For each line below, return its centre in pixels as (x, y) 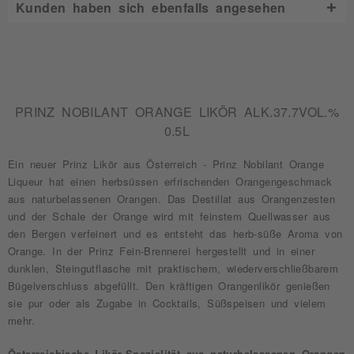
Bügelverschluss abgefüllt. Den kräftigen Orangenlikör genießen (169, 286)
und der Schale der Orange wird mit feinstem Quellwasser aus (169, 216)
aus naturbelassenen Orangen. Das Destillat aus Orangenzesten (171, 199)
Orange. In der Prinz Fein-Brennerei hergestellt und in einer (161, 251)
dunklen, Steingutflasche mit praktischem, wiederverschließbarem (173, 268)
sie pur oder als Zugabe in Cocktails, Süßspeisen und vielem (167, 303)
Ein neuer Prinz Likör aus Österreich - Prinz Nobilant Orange (166, 164)
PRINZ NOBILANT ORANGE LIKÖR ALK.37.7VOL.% (177, 111)
